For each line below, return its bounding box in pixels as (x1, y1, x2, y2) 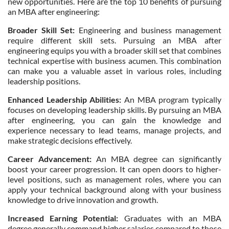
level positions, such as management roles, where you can (8, 174, 221, 184)
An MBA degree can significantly (91, 154, 222, 164)
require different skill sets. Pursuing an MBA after (8, 35, 221, 45)
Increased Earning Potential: (8, 213, 124, 223)
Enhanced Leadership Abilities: (8, 95, 122, 104)
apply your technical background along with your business (8, 185, 221, 194)
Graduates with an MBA (124, 213, 221, 223)
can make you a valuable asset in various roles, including (8, 66, 221, 76)
